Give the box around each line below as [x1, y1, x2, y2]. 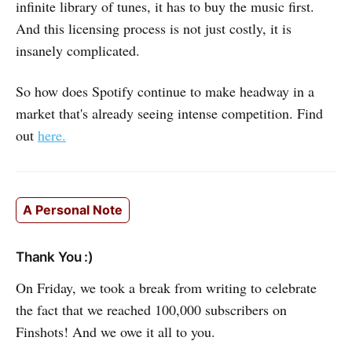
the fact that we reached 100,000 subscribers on [16, 299, 287, 319]
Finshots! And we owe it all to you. [16, 321, 215, 341]
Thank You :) [16, 248, 93, 265]
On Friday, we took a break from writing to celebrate [16, 277, 317, 297]
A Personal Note [23, 201, 123, 218]
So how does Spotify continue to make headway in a [16, 81, 314, 101]
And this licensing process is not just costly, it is [16, 18, 291, 38]
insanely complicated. [16, 40, 140, 60]
